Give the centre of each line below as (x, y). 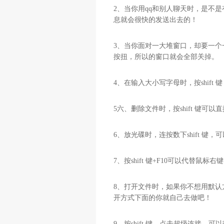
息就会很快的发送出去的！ (155, 20)
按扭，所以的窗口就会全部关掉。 (166, 57)
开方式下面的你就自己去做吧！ (162, 198)
